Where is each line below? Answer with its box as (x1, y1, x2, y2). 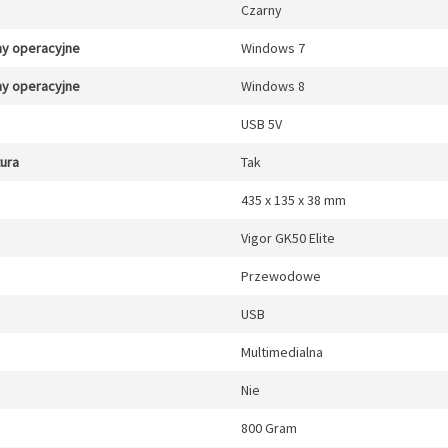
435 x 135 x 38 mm (241, 191, 346, 209)
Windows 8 (241, 77, 305, 95)
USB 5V (241, 115, 282, 133)
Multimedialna (241, 343, 323, 361)
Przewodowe (241, 267, 321, 285)
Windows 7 (241, 39, 305, 57)
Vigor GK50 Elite (241, 229, 335, 247)
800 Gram (241, 419, 297, 437)
